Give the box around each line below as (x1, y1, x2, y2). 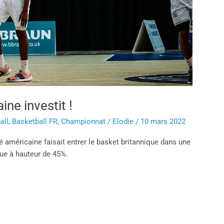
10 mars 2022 (140, 116, 186, 126)
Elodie (112, 116, 136, 126)
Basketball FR (12, 116, 58, 126)
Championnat (61, 116, 106, 126)
